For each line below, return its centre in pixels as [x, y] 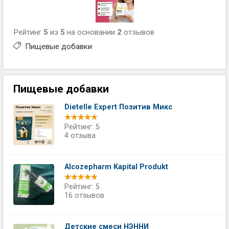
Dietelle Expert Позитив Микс [118, 107]
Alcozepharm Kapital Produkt [116, 167]
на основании [91, 32]
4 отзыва [80, 135]
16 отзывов [84, 195]
